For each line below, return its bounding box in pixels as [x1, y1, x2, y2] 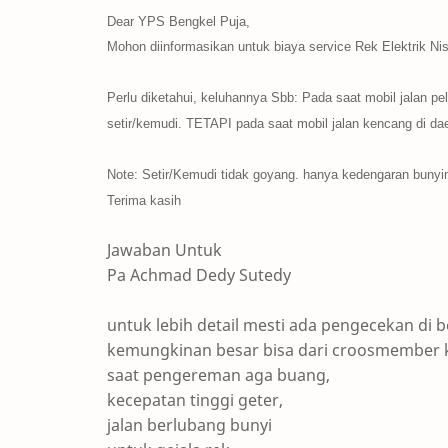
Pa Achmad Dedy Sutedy [107, 264, 291, 286]
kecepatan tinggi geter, [107, 389, 283, 411]
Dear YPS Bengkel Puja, [107, 14, 250, 29]
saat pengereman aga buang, [107, 364, 330, 386]
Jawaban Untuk [107, 239, 222, 261]
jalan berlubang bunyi [107, 414, 272, 436]
